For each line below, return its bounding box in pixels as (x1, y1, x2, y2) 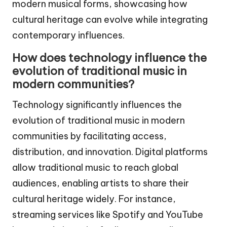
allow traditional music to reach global (12, 161, 178, 173)
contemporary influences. (12, 29, 125, 41)
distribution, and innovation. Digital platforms (12, 145, 208, 158)
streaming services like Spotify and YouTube (12, 208, 203, 220)
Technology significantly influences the (12, 98, 182, 110)
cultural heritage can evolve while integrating (12, 13, 208, 25)
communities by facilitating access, (12, 130, 167, 142)
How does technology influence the (12, 50, 207, 65)
